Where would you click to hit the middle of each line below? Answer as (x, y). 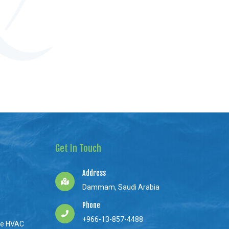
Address (94, 173)
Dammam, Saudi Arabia (121, 187)
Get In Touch (78, 148)
